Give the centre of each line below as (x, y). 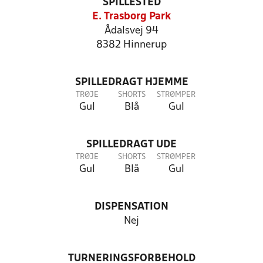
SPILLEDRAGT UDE (131, 145)
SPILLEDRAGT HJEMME (131, 82)
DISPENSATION (131, 207)
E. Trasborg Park (131, 17)
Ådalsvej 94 (131, 31)
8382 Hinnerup (131, 45)
